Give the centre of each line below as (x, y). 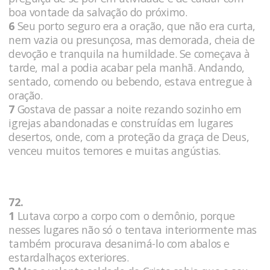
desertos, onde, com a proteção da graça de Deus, (129, 137)
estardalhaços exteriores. (70, 257)
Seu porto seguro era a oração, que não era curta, (135, 26)
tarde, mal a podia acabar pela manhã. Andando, (127, 68)
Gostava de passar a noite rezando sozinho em (128, 109)
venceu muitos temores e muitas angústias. (115, 151)
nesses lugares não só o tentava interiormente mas (133, 229)
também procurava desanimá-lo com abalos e (119, 243)
